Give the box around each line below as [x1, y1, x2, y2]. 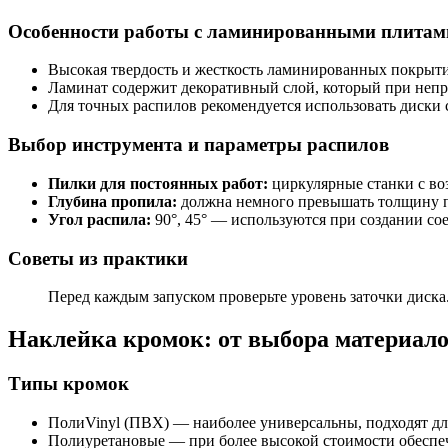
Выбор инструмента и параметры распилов [8, 134, 389, 156]
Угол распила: [48, 210, 151, 228]
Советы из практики [8, 247, 188, 269]
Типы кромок [8, 373, 129, 395]
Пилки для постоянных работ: [48, 174, 268, 192]
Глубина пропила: [48, 192, 177, 210]
